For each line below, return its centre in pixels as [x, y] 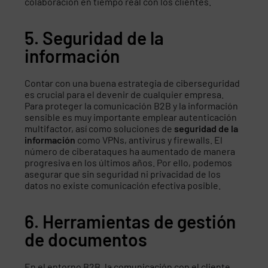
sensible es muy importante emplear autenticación [131, 117]
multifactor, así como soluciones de [100, 128]
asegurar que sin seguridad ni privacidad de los [123, 173]
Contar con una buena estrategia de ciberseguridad [133, 83]
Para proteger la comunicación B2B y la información [132, 105]
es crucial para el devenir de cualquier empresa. [124, 94]
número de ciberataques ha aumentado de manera [130, 151]
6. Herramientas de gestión [130, 221]
